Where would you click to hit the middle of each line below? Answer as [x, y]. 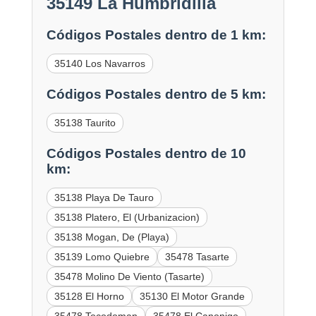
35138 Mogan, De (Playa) [111, 237]
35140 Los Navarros [99, 64]
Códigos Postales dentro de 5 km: [156, 94]
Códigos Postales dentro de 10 [146, 153]
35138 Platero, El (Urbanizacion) [127, 217]
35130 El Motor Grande [192, 296]
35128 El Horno [89, 296]
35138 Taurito [85, 122]
